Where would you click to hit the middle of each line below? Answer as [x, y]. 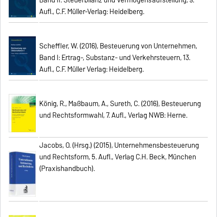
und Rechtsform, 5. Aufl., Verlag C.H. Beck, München [118, 157]
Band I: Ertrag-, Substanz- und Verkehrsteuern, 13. [115, 57]
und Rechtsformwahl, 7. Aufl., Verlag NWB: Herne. [114, 115]
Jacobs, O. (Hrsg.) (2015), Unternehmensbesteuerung [119, 145]
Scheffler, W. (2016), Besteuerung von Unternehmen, [118, 46]
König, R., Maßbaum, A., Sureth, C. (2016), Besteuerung [120, 103]
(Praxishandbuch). [67, 168]
